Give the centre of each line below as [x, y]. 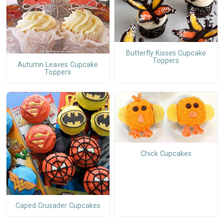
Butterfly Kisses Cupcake [166, 53]
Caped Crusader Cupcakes [58, 205]
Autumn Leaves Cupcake [58, 64]
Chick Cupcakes [166, 153]
